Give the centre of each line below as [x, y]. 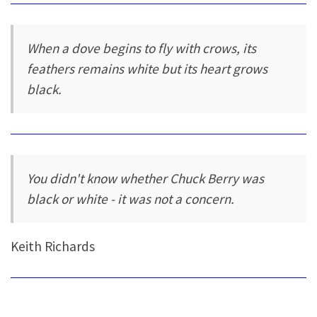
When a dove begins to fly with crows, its [142, 48]
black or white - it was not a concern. [131, 198]
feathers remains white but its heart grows [148, 68]
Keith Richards [53, 247]
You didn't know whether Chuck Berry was [146, 178]
